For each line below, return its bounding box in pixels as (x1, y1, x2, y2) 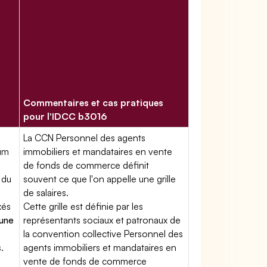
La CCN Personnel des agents (23, 132, 146, 144)
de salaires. (23, 187, 69, 198)
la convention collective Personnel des (23, 228, 184, 240)
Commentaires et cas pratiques (23, 97, 164, 108)
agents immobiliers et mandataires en (23, 241, 177, 253)
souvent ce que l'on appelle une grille (23, 173, 176, 185)
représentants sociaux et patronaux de (23, 214, 181, 226)
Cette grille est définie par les (23, 200, 144, 212)
